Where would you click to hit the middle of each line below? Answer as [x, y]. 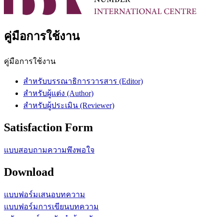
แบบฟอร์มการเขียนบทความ [51, 206]
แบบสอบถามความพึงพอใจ [49, 150]
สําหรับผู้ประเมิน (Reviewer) [69, 106]
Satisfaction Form [48, 128]
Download [29, 172]
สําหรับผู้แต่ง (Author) [58, 93]
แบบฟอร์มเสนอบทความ [45, 194]
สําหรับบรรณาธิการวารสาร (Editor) [83, 81]
